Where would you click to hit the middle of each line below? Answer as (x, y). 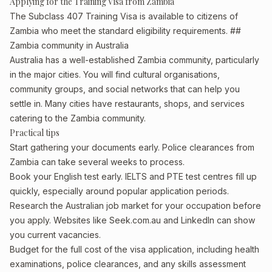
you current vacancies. (55, 235)
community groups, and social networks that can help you (125, 89)
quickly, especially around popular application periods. (119, 191)
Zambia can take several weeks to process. (97, 162)
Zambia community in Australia (69, 45)
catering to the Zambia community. (78, 118)
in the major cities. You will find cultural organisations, (115, 74)
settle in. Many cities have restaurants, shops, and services (127, 104)
